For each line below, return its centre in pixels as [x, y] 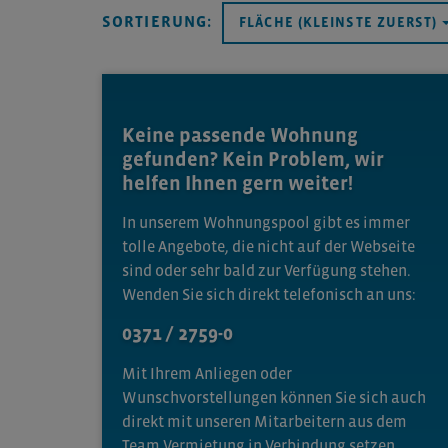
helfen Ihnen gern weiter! [237, 183]
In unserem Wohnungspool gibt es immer [266, 222]
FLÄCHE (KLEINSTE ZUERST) [340, 22]
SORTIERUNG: [157, 21]
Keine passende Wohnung [240, 135]
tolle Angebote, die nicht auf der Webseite [268, 246]
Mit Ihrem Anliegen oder [207, 373]
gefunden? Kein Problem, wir [253, 159]
